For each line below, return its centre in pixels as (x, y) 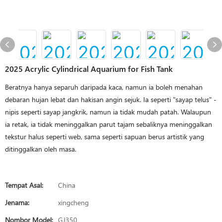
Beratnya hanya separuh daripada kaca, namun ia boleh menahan (104, 87)
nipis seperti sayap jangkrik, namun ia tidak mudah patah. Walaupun (108, 112)
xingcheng (73, 202)
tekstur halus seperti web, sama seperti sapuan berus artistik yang (105, 137)
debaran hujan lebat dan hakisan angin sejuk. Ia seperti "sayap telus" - (111, 99)
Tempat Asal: (24, 185)
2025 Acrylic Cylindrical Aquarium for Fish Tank (89, 69)
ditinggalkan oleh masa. (41, 149)
